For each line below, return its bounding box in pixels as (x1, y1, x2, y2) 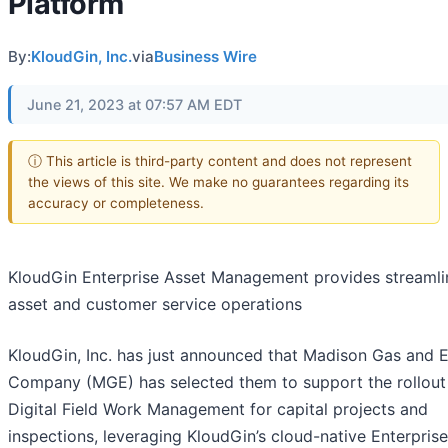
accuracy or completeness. (28, 194, 204, 211)
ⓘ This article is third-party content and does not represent (28, 152, 412, 169)
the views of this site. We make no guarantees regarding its (28, 173, 409, 190)
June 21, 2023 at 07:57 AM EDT (27, 96, 242, 113)
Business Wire (154, 47, 257, 66)
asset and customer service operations (8, 294, 302, 315)
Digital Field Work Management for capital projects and (8, 399, 428, 420)
